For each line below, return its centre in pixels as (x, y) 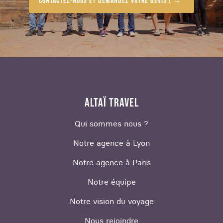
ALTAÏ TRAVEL (111, 103)
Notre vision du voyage (111, 201)
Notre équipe (111, 182)
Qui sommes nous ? (111, 124)
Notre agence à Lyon (111, 143)
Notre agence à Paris (111, 163)
